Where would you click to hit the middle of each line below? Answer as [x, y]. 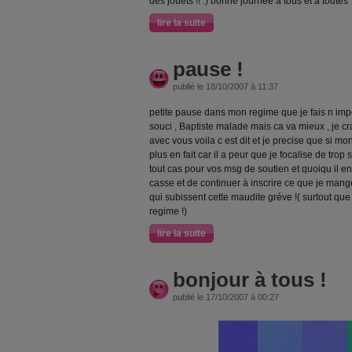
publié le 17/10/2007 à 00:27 [226, 297]
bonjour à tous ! [250, 280]
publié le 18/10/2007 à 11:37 [225, 86]
